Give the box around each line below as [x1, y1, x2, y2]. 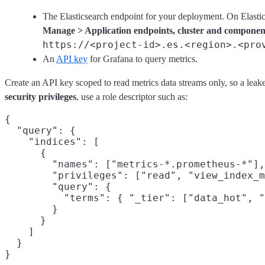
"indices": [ [5, 136, 99, 148]
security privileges [5, 92, 76, 102]
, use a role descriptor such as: [76, 92, 188, 102]
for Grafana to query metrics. [88, 54, 198, 64]
